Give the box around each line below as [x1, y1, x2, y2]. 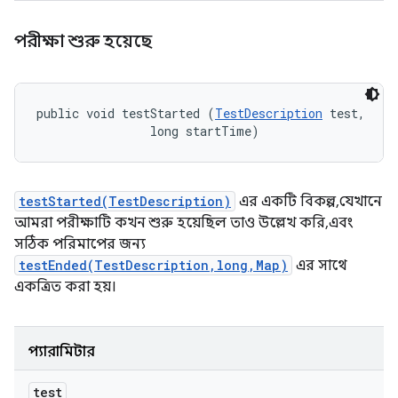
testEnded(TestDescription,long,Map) [19, 257, 288, 274]
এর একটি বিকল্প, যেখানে [235, 193, 382, 211]
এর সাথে [292, 257, 346, 275]
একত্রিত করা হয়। [14, 278, 116, 296]
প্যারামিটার [28, 343, 95, 361]
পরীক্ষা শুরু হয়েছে [14, 30, 156, 52]
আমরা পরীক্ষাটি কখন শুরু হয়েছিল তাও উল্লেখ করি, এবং [14, 214, 354, 232]
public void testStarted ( [36, 105, 215, 122]
